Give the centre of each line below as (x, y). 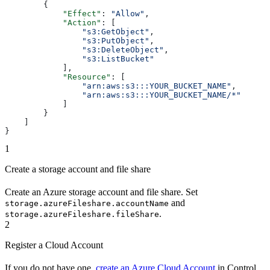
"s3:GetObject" (77, 32)
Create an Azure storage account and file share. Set (101, 192)
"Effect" (53, 14)
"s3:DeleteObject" (84, 50)
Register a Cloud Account (54, 245)
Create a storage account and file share (78, 169)
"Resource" (58, 77)
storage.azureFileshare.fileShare (82, 215)
